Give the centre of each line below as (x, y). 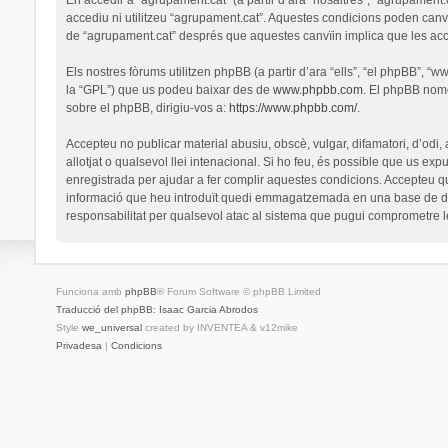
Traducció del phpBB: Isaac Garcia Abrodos (156, 309)
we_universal (111, 327)
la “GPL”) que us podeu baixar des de (169, 89)
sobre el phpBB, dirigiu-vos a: (147, 107)
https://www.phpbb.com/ (292, 107)
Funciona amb (90, 291)
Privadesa (78, 345)
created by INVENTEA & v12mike (219, 327)
